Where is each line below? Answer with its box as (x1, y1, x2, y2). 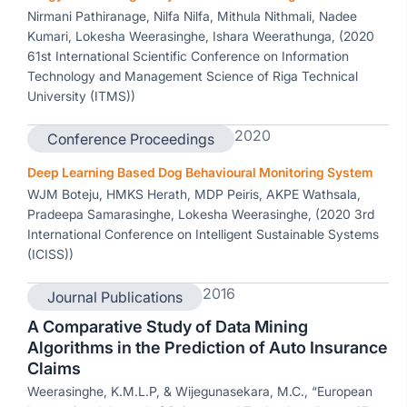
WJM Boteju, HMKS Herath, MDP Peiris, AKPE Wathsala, (27, 186, 361, 202)
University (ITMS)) (27, 88, 135, 104)
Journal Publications (47, 288, 183, 306)
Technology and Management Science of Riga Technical (27, 68, 358, 84)
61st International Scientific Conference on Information (27, 48, 349, 64)
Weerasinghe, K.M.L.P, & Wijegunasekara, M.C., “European (27, 383, 372, 399)
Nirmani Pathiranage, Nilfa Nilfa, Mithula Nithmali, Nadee (27, 8, 357, 24)
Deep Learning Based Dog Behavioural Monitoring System (27, 164, 373, 180)
